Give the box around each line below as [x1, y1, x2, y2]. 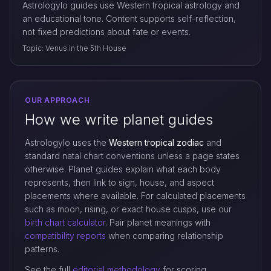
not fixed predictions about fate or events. [22, 27, 191, 37]
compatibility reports [25, 230, 106, 241]
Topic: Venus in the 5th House [22, 44, 126, 53]
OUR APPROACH [25, 96, 90, 105]
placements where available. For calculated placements [25, 191, 246, 201]
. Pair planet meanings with [105, 217, 211, 227]
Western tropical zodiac [109, 137, 204, 148]
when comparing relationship [106, 230, 223, 241]
